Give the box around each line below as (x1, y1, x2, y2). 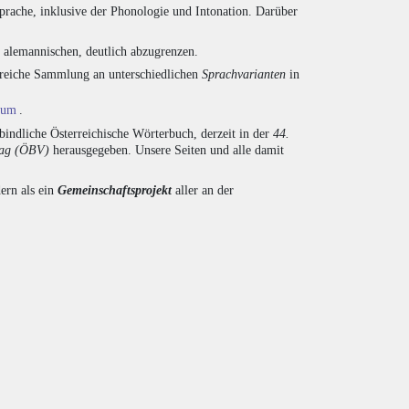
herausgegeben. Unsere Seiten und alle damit (49, 142, 284, 157)
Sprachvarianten (202, 67, 286, 81)
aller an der (172, 183, 234, 197)
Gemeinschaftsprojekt (58, 183, 172, 197)
